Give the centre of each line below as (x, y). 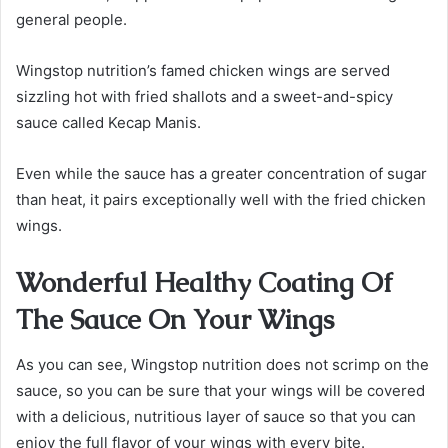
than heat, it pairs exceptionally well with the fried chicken (221, 199)
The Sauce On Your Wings (175, 319)
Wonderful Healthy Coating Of (204, 282)
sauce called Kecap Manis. (108, 122)
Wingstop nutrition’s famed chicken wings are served (203, 70)
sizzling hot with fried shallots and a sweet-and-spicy (204, 96)
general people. (71, 19)
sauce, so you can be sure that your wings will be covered (220, 390)
